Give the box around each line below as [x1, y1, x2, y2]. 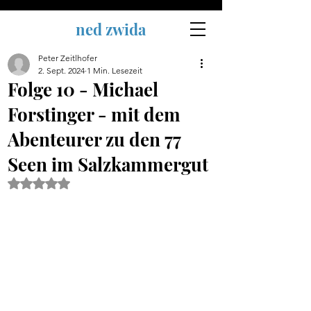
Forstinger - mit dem [8, 102, 180, 126]
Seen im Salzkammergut [8, 152, 208, 176]
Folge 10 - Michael [8, 77, 158, 101]
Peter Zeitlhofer [38, 53, 97, 63]
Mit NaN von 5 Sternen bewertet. [38, 176, 184, 188]
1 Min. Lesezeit [87, 65, 142, 76]
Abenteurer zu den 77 [8, 127, 180, 151]
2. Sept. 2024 [38, 65, 85, 76]
